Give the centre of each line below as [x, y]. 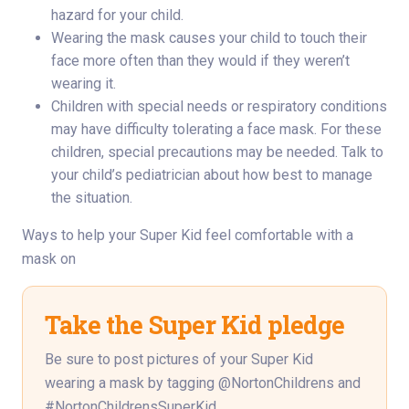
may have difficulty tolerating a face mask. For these [216, 130]
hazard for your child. [117, 16]
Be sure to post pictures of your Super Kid [179, 360]
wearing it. [84, 84]
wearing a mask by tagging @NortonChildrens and [203, 383]
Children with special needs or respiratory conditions [219, 107]
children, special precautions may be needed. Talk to [217, 152]
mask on [49, 259]
